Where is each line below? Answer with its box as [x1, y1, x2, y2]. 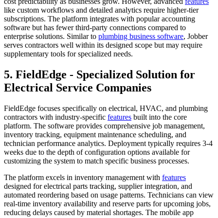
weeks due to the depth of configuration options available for [4, 147, 190, 156]
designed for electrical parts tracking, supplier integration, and [4, 182, 192, 190]
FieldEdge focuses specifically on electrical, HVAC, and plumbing [4, 104, 208, 112]
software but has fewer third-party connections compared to [4, 23, 186, 32]
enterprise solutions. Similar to [4, 32, 98, 40]
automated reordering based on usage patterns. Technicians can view [4, 190, 214, 199]
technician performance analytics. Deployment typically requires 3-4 [4, 139, 213, 147]
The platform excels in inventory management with [4, 173, 162, 182]
